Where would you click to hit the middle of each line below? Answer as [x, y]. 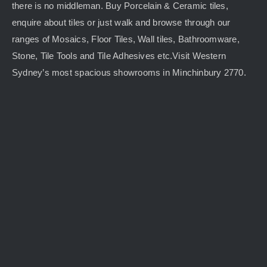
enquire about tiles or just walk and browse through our [121, 23]
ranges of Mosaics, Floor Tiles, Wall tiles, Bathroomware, [126, 39]
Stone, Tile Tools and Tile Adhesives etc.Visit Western [119, 56]
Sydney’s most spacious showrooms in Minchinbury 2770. [129, 73]
